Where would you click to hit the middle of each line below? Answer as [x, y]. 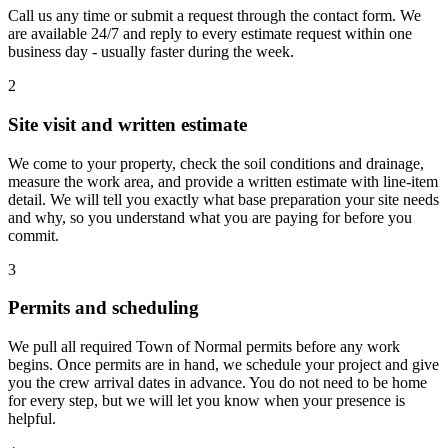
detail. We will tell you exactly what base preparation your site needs [223, 199]
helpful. [32, 418]
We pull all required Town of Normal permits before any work [204, 346]
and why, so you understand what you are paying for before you [210, 217]
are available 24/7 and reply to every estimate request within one [210, 34]
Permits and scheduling [103, 308]
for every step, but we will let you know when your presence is [206, 400]
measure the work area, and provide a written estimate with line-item [223, 181]
